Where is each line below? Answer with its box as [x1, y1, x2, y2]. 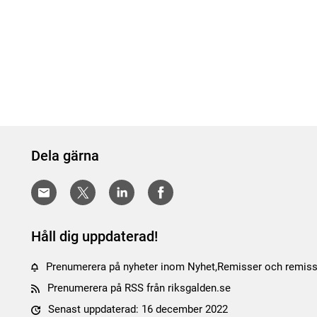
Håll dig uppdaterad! [31, 228, 158, 246]
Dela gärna [31, 147, 99, 164]
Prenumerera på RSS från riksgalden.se [47, 282, 231, 295]
